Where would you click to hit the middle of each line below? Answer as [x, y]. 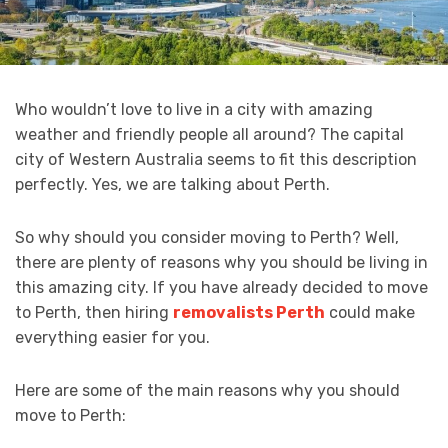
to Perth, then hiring [94, 313]
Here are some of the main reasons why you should [207, 391]
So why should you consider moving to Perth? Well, [207, 238]
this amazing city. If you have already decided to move [221, 288]
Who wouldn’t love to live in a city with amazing [194, 110]
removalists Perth [249, 313]
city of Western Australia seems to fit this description [216, 160]
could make [370, 313]
